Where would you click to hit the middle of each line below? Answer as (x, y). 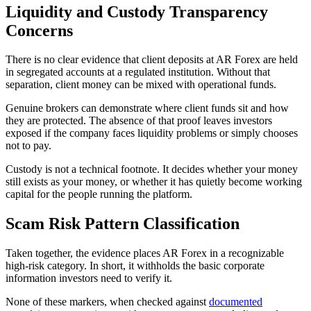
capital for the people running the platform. (99, 194)
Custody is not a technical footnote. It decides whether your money (152, 169)
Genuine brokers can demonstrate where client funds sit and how (147, 108)
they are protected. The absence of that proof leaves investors (139, 121)
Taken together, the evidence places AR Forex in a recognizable (145, 253)
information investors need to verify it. (89, 278)
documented (236, 302)
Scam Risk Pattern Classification (123, 224)
